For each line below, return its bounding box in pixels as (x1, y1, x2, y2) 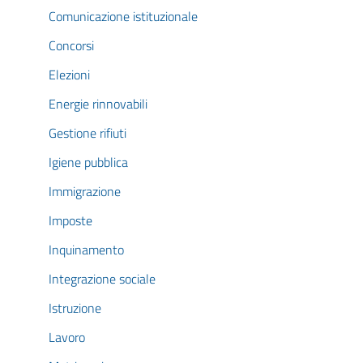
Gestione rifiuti (49, 123, 126, 143)
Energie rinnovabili (49, 94, 147, 113)
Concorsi (49, 36, 94, 55)
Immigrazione (49, 181, 121, 201)
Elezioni (49, 65, 90, 84)
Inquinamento (49, 240, 124, 259)
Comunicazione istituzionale (49, 6, 198, 26)
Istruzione (49, 298, 101, 318)
